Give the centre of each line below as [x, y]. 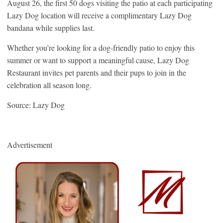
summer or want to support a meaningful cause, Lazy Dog [98, 60]
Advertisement [30, 144]
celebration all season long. [49, 85]
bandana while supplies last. [51, 27]
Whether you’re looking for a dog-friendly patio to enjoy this [101, 47]
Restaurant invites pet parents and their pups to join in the [97, 72]
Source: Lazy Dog [36, 105]
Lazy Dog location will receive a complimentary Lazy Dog [99, 15]
